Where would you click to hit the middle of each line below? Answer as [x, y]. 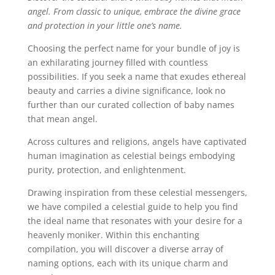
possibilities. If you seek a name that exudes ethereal [137, 77]
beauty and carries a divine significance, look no [126, 91]
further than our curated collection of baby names [131, 105]
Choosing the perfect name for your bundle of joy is [134, 48]
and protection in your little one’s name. [105, 26]
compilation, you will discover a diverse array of [125, 249]
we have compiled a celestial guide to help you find [133, 207]
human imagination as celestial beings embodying [131, 156]
